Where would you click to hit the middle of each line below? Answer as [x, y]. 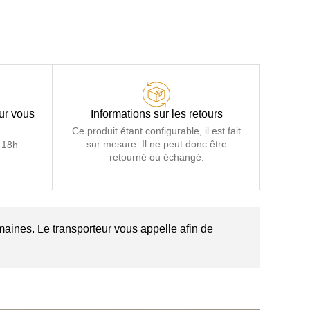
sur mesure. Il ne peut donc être [156, 144]
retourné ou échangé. [156, 157]
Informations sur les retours [156, 114]
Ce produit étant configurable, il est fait [156, 131]
